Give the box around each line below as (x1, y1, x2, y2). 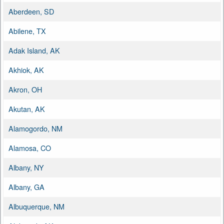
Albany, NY (8, 161, 44, 172)
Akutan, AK (8, 103, 45, 114)
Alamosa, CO (8, 142, 51, 153)
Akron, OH (8, 83, 42, 94)
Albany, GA (8, 181, 44, 192)
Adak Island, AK (8, 44, 60, 55)
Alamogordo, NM (8, 122, 62, 133)
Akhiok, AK (8, 64, 44, 75)
